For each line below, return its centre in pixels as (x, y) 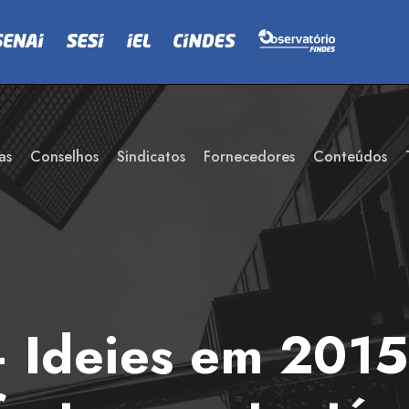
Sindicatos (151, 156)
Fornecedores (249, 156)
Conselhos (64, 156)
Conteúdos (350, 156)
